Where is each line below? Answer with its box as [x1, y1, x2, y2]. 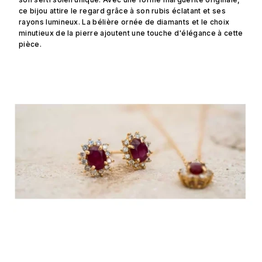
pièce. [19, 40, 42, 49]
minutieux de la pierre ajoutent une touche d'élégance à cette [19, 29, 243, 38]
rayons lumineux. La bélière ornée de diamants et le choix [19, 18, 230, 27]
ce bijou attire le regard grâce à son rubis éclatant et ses [19, 6, 226, 16]
